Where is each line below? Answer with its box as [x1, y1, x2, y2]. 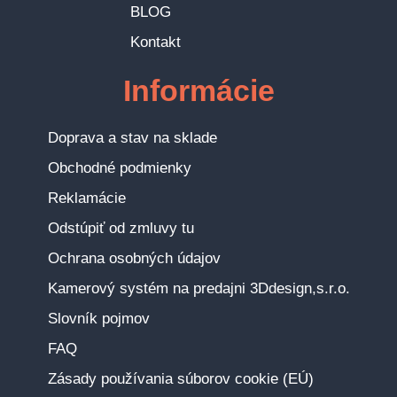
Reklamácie [47, 189, 126, 206]
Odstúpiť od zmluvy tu [47, 219, 194, 237]
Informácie [122, 73, 275, 107]
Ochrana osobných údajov [47, 249, 221, 267]
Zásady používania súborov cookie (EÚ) [47, 370, 314, 387]
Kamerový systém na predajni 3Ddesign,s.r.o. [47, 279, 350, 297]
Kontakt [129, 33, 181, 51]
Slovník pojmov [47, 309, 150, 327]
